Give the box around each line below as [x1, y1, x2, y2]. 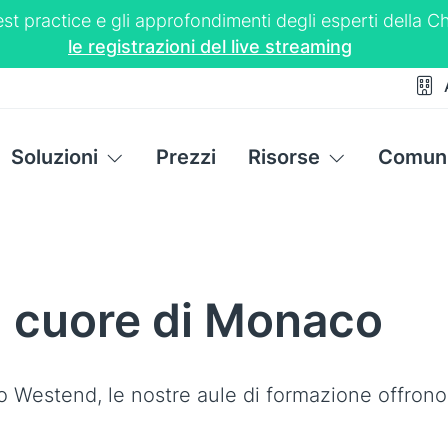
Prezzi [155, 145, 216, 169]
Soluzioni [10, 145, 98, 169]
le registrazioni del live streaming [68, 36, 352, 57]
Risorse [247, 145, 320, 169]
